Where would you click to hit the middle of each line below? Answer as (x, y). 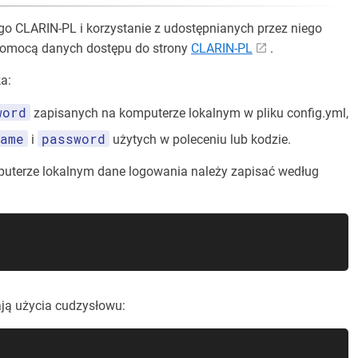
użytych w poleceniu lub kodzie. (200, 139)
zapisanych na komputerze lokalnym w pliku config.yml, (189, 113)
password (74, 139)
